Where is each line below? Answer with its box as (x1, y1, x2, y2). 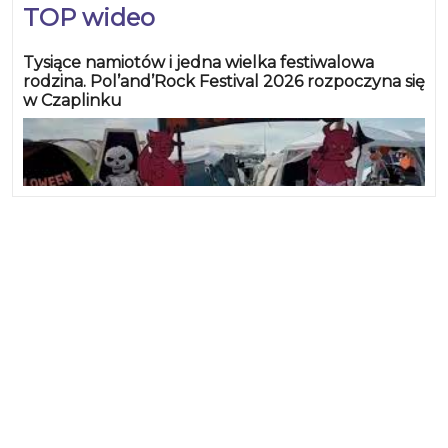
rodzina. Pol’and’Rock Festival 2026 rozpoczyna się (23, 72, 425, 92)
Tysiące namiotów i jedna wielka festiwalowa (23, 53, 374, 73)
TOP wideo (23, 3, 155, 33)
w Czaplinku (23, 91, 122, 111)
